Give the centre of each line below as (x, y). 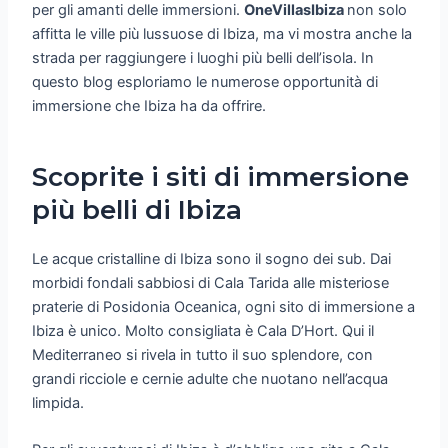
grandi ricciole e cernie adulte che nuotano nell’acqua (210, 379)
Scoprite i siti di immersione (221, 177)
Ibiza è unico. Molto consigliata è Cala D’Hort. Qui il (203, 331)
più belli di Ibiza (137, 210)
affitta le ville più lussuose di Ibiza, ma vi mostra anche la (222, 33)
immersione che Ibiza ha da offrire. (149, 105)
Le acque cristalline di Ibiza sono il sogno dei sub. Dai (212, 259)
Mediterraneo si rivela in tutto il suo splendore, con (203, 355)
